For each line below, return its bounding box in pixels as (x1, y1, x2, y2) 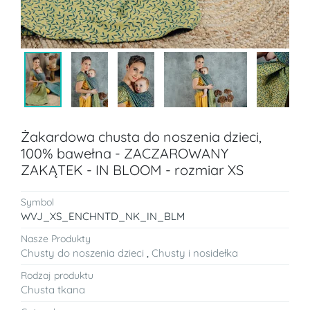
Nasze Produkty (21, 232, 91, 245)
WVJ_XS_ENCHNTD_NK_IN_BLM (21, 209, 185, 223)
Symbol (21, 195, 54, 208)
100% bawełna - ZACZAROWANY (21, 144, 228, 162)
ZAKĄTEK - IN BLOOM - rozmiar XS (21, 161, 244, 179)
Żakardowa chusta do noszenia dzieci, (21, 127, 262, 145)
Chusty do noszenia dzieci (21, 246, 144, 259)
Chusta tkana (21, 282, 85, 296)
